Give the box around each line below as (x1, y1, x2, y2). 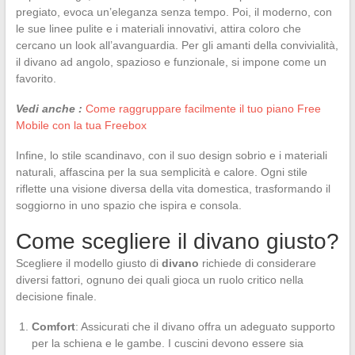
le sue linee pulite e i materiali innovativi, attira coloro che (15, 21, 301, 35)
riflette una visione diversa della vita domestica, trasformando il (15, 181, 330, 195)
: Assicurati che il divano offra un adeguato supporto (74, 319, 335, 333)
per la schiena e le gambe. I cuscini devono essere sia (31, 336, 303, 349)
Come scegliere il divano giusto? (15, 228, 339, 254)
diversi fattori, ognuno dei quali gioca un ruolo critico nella (15, 273, 303, 286)
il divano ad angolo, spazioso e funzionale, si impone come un (15, 55, 326, 68)
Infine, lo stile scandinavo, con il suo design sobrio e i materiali (15, 148, 327, 162)
